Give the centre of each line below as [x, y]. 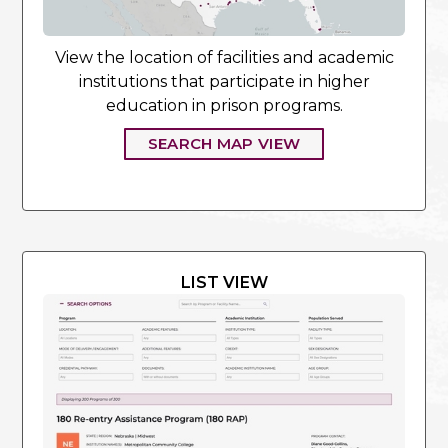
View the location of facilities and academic [224, 57]
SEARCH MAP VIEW [224, 143]
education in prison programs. [224, 105]
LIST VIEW [224, 282]
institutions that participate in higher [224, 81]
